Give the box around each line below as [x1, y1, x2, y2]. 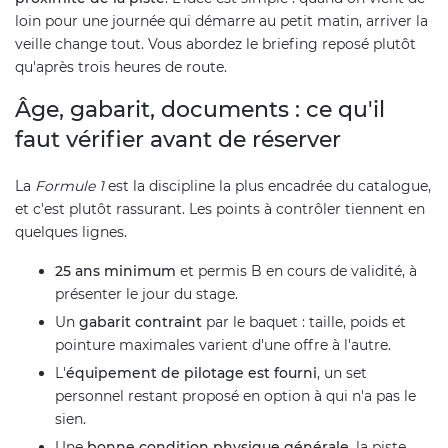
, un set [317, 363, 367, 382]
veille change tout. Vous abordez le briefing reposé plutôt [15, 34, 416, 53]
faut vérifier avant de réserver [15, 125, 341, 153]
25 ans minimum [55, 261, 176, 280]
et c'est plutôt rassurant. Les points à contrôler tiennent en [15, 199, 425, 218]
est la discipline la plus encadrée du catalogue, [104, 176, 431, 195]
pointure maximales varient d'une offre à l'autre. [55, 335, 391, 354]
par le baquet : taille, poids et [202, 312, 406, 331]
